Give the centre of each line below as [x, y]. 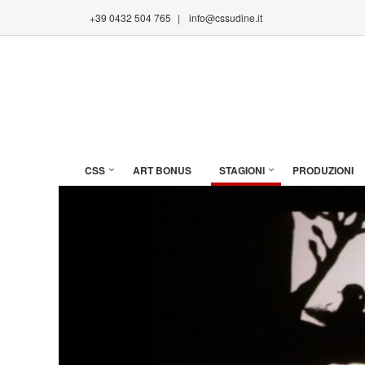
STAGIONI [242, 170]
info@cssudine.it [226, 18]
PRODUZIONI [323, 170]
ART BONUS [162, 170]
